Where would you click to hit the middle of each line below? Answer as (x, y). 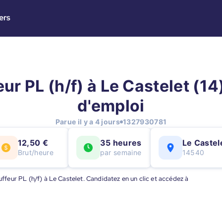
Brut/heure (35, 152)
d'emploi (111, 106)
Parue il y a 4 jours (88, 122)
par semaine (121, 152)
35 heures (121, 143)
